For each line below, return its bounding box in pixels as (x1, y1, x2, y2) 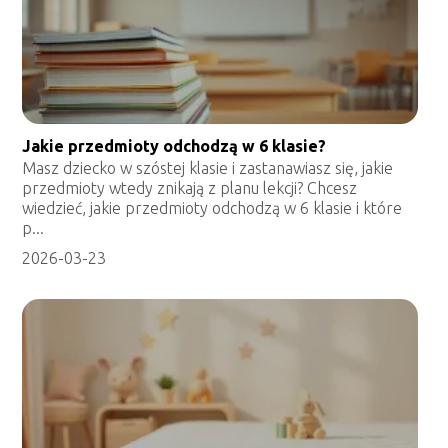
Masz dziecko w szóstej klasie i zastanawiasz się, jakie (22, 159, 394, 178)
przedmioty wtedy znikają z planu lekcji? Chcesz (22, 179, 358, 198)
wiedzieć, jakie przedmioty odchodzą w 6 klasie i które (22, 199, 403, 218)
